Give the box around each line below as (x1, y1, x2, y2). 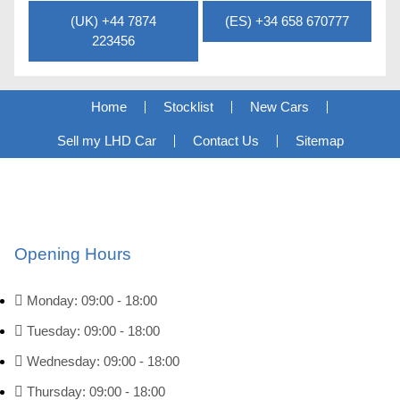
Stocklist (162, 99, 213, 114)
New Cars (249, 99, 309, 114)
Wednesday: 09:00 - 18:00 (27, 354, 179, 369)
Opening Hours (14, 245, 131, 263)
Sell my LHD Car (56, 133, 156, 148)
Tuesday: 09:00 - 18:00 (27, 323, 160, 338)
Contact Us (192, 133, 259, 148)
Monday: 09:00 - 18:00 (27, 293, 157, 308)
